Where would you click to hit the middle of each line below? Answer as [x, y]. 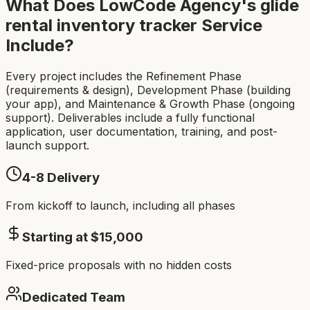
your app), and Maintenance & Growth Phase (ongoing [150, 104]
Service [230, 26]
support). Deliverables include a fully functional [130, 118]
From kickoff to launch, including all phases [120, 205]
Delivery [72, 178]
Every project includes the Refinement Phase [124, 76]
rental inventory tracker [101, 26]
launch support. [47, 146]
